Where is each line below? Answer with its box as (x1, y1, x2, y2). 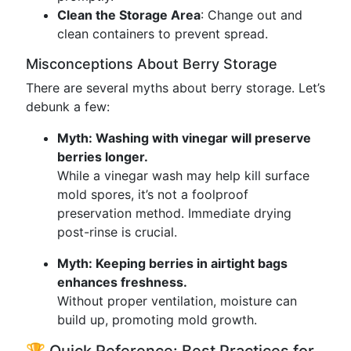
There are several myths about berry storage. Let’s (26, 80, 325, 96)
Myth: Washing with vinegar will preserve (57, 130, 311, 146)
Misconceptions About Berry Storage (26, 56, 277, 72)
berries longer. (57, 149, 148, 165)
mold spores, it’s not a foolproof (57, 186, 248, 202)
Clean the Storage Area (57, 7, 201, 23)
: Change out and (201, 7, 302, 23)
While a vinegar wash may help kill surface (57, 168, 309, 183)
